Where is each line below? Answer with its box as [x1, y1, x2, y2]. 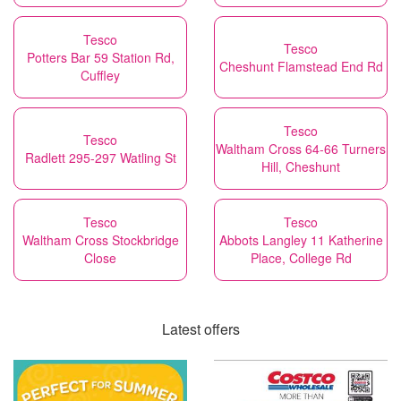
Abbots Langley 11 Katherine [218, 231, 383, 249]
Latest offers [161, 319, 240, 339]
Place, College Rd [250, 249, 352, 267]
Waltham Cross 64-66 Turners [216, 140, 386, 158]
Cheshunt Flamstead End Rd [218, 57, 383, 75]
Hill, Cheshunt [261, 158, 340, 175]
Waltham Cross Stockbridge [21, 231, 179, 249]
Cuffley [81, 66, 120, 84]
